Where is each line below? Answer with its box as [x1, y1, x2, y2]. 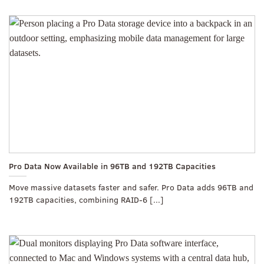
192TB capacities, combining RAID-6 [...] [9, 193, 164, 205]
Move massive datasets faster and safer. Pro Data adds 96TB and [9, 181, 253, 193]
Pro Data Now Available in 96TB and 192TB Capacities [9, 160, 216, 171]
